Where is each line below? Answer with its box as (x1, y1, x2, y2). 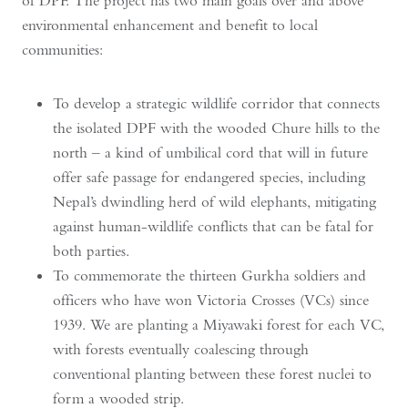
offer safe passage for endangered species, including (53, 167, 365, 187)
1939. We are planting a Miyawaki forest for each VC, (53, 314, 384, 334)
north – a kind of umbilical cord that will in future (53, 142, 368, 162)
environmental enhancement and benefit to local (22, 15, 318, 35)
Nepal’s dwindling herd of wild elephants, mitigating (53, 191, 376, 211)
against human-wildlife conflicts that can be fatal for (53, 216, 373, 236)
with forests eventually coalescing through (53, 339, 309, 359)
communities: (22, 39, 103, 59)
